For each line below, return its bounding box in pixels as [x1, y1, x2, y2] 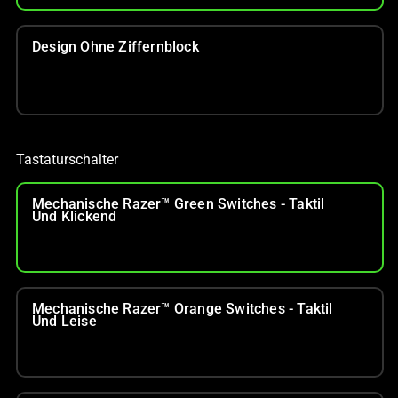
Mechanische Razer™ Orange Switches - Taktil [32, 299, 333, 317]
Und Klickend [32, 207, 117, 225]
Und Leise [32, 312, 97, 330]
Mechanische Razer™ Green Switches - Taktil [32, 195, 325, 212]
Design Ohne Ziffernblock [32, 37, 199, 55]
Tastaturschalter [16, 150, 118, 168]
